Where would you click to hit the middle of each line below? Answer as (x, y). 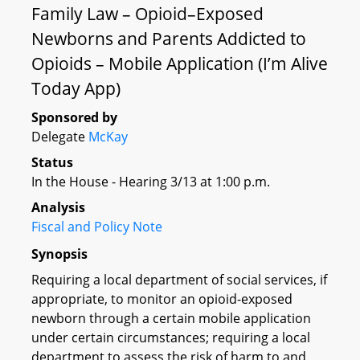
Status (52, 162)
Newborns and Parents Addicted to (169, 39)
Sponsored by (74, 117)
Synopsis (59, 254)
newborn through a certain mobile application (171, 318)
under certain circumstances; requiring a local (171, 337)
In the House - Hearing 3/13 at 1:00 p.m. (151, 182)
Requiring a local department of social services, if (179, 279)
